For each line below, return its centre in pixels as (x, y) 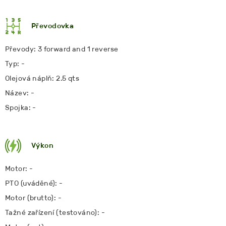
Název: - (20, 93)
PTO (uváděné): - (34, 183)
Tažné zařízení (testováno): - (55, 212)
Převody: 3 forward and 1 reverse (62, 49)
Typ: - (15, 64)
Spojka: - (21, 107)
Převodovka (53, 26)
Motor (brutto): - (34, 198)
